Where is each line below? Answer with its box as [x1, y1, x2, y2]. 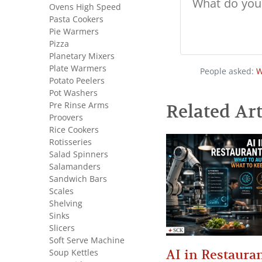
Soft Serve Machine [49, 236, 125, 245]
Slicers [49, 223, 75, 233]
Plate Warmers [49, 64, 106, 73]
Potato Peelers [49, 76, 105, 85]
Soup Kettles [49, 248, 98, 257]
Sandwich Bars [49, 174, 107, 184]
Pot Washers [49, 88, 98, 98]
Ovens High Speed [49, 2, 121, 12]
